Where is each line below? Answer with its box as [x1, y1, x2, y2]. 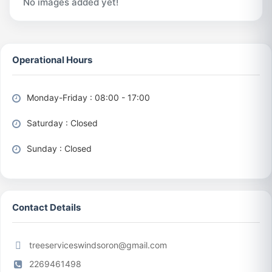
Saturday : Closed [24, 117, 98, 128]
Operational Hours [12, 54, 93, 66]
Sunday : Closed [24, 143, 92, 154]
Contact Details [12, 201, 81, 213]
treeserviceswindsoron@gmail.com [29, 240, 168, 251]
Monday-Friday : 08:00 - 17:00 [24, 92, 151, 103]
